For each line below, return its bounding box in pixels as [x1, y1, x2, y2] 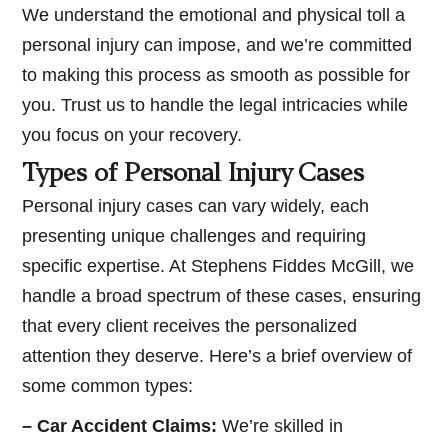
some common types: [22, 376, 194, 397]
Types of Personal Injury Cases [22, 163, 365, 188]
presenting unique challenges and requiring [22, 226, 367, 247]
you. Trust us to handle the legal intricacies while [22, 95, 409, 116]
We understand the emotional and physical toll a [22, 5, 406, 26]
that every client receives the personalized [22, 316, 358, 337]
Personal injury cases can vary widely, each [22, 196, 370, 217]
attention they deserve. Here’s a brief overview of [22, 346, 413, 367]
